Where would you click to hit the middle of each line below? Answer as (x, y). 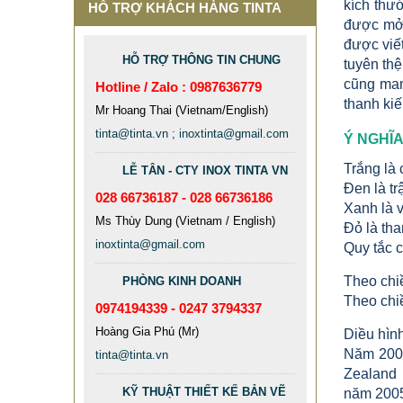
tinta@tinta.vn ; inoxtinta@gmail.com (192, 134)
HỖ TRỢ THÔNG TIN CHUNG (201, 60)
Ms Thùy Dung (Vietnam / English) (185, 221)
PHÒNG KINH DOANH (182, 281)
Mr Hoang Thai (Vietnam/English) (182, 110)
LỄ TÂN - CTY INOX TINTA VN (205, 170)
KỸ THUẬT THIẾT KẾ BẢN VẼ (204, 392)
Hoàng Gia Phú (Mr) (147, 331)
